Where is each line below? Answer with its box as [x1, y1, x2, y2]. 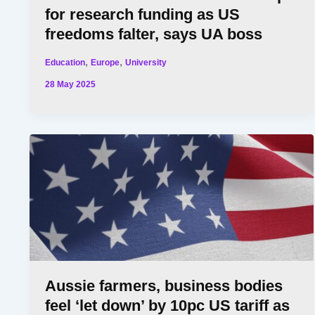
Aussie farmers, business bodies [45, 276, 283, 295]
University [125, 58, 167, 67]
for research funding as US [45, 6, 240, 24]
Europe [91, 58, 120, 67]
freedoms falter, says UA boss [45, 25, 263, 44]
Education [45, 58, 86, 67]
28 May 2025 [45, 79, 96, 89]
